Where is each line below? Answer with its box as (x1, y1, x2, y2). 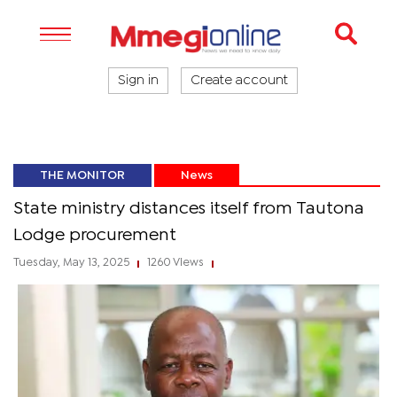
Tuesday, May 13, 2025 (13, 258, 132, 268)
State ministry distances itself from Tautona (13, 201, 364, 216)
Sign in (118, 75, 159, 86)
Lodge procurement (13, 228, 176, 243)
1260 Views (144, 258, 206, 268)
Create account (191, 75, 288, 86)
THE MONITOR (40, 170, 125, 181)
